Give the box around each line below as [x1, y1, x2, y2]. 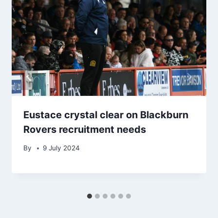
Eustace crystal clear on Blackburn [23, 109, 188, 121]
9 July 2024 [43, 144, 80, 152]
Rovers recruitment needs [23, 123, 146, 135]
